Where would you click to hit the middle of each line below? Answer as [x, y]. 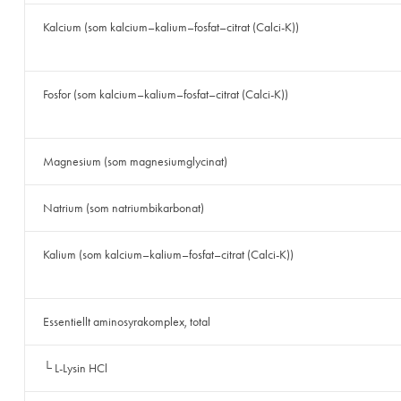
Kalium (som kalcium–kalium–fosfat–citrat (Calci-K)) [168, 255]
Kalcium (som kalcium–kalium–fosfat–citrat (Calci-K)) [171, 28]
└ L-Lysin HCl [75, 369]
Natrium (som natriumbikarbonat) [123, 209]
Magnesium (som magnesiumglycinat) [135, 162]
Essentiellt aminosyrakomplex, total [126, 322]
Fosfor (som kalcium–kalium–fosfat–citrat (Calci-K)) [165, 95]
